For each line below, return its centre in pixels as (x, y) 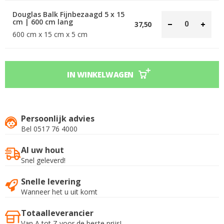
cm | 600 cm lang (43, 22)
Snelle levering (51, 181)
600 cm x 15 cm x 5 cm (50, 34)
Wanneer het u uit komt (59, 192)
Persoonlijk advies (58, 118)
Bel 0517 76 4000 (49, 129)
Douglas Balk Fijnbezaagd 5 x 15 (68, 14)
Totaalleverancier (57, 213)
